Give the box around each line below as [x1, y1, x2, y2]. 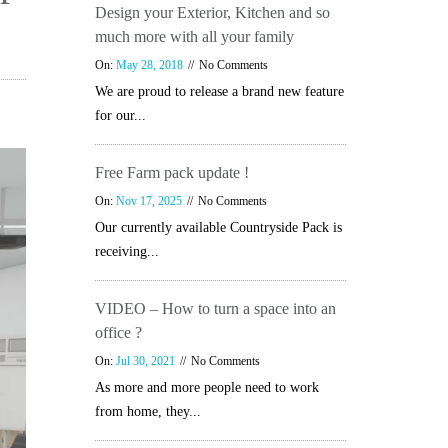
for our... [94, 108, 146, 123]
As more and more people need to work [94, 380, 319, 395]
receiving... [94, 244, 159, 259]
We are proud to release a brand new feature [94, 84, 344, 99]
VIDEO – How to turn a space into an [94, 300, 336, 317]
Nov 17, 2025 [115, 194, 182, 208]
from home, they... [94, 404, 201, 419]
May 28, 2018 [115, 58, 183, 72]
